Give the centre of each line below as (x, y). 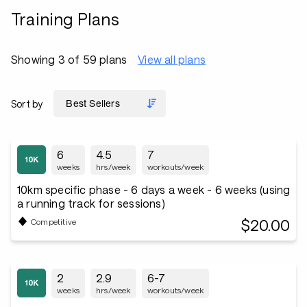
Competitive (54, 221)
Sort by (27, 103)
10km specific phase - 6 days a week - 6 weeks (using (154, 189)
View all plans (172, 59)
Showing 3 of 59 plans (69, 59)
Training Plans (65, 19)
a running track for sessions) (91, 203)
